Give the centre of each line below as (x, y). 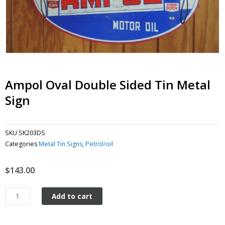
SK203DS (32, 133)
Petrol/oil (99, 144)
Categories (21, 144)
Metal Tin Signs (61, 144)
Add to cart (72, 196)
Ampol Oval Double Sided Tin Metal (108, 84)
